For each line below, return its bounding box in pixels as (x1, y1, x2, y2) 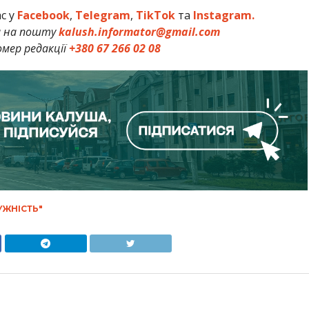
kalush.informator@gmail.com (58, 24, 220, 40)
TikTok (136, 8, 176, 23)
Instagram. (193, 8, 255, 23)
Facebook (17, 8, 70, 23)
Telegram (75, 8, 131, 23)
